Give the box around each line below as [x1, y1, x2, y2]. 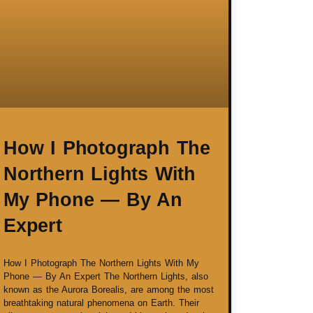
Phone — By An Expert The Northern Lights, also [3, 271, 208, 282]
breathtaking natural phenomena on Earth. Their [3, 298, 199, 309]
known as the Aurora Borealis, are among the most [3, 284, 214, 296]
